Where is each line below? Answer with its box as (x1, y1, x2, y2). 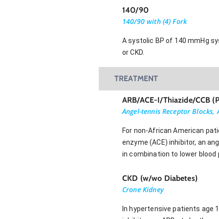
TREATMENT (114, 73, 158, 83)
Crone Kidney (122, 184, 164, 194)
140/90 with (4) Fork (122, 16, 187, 26)
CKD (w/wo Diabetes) (122, 173, 197, 183)
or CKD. (122, 48, 145, 56)
